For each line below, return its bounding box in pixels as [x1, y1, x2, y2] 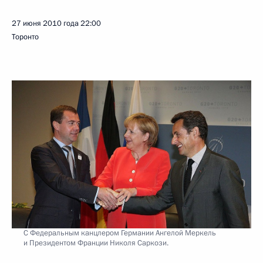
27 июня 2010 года [12, 18, 79, 29]
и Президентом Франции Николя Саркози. [23, 237, 168, 248]
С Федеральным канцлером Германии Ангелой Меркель [23, 227, 216, 238]
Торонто [12, 32, 39, 42]
